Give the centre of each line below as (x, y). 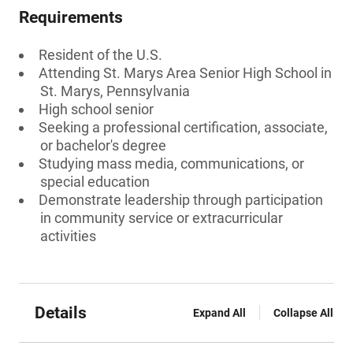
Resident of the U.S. (100, 55)
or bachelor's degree (103, 145)
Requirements (71, 17)
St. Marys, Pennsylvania (115, 91)
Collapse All (303, 313)
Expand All (219, 313)
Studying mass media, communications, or (171, 163)
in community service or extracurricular (162, 218)
